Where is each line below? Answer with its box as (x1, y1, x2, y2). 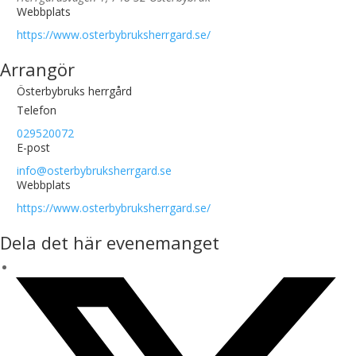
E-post (17, 140, 50, 155)
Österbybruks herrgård (17, 83, 132, 99)
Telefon (17, 103, 56, 118)
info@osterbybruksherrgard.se (17, 163, 172, 178)
